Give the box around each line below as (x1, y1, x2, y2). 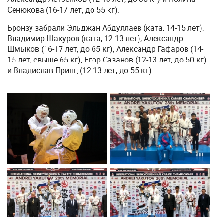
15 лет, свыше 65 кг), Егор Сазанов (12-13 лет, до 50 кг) (7, 54, 207, 65)
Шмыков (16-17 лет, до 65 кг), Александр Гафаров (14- (7, 44, 203, 54)
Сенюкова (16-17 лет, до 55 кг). (7, 4, 120, 15)
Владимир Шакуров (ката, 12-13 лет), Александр (7, 33, 183, 44)
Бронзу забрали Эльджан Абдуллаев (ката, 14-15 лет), (7, 22, 204, 33)
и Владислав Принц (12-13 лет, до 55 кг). (7, 65, 154, 76)
